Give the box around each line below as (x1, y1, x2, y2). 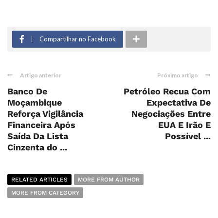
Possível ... (165, 130, 211, 141)
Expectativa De (146, 97, 211, 108)
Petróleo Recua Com (124, 86, 211, 96)
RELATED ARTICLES (11, 176, 68, 183)
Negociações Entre (131, 108, 211, 119)
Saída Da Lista (7, 130, 68, 141)
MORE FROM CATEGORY (11, 189, 79, 196)
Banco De (7, 86, 47, 96)
